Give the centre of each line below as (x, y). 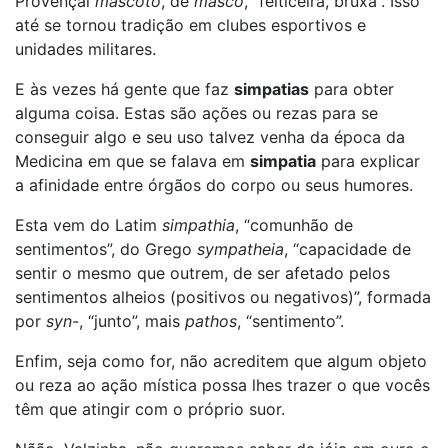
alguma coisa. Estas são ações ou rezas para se (196, 113)
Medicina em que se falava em (132, 161)
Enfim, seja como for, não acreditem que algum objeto (221, 361)
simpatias (271, 89)
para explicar (368, 161)
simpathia (198, 225)
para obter (351, 89)
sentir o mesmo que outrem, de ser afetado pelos (202, 273)
